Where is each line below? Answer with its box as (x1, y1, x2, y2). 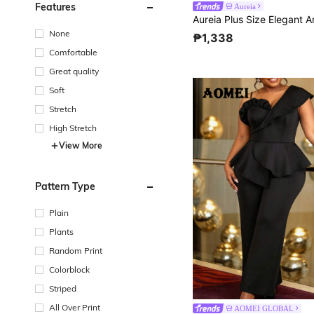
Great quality (49, 65, 99, 76)
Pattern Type (35, 179, 95, 193)
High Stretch (49, 122, 97, 133)
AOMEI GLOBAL (234, 303, 294, 313)
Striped (49, 282, 76, 294)
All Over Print (49, 301, 100, 313)
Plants (49, 226, 74, 237)
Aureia (234, 1, 257, 11)
